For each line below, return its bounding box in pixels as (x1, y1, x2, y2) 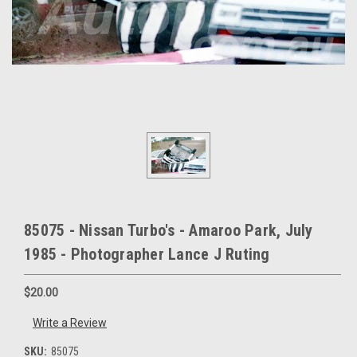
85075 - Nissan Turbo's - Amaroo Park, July (24, 220, 313, 240)
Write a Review (32, 316, 107, 330)
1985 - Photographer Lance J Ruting (24, 244, 270, 264)
